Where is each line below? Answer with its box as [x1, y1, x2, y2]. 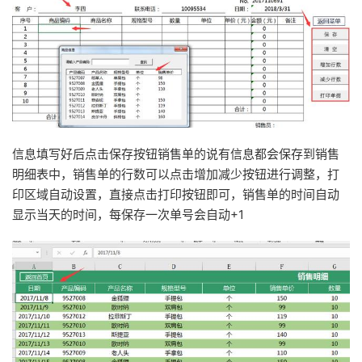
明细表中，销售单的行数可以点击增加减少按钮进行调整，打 [12, 166, 339, 182]
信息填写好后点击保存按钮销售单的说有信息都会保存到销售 [12, 145, 339, 162]
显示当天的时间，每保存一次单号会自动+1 [12, 206, 244, 222]
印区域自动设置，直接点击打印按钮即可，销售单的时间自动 [12, 186, 339, 202]
